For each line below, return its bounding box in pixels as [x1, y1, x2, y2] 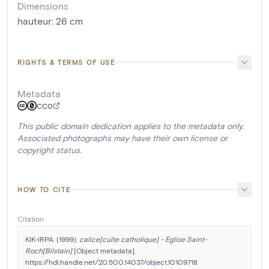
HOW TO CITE [17, 185, 71, 193]
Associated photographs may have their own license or [17, 132, 228, 143]
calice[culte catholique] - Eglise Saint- [79, 234, 207, 243]
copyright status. [17, 144, 82, 155]
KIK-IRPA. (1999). [25, 234, 79, 243]
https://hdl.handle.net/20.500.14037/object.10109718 [25, 257, 198, 266]
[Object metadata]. [72, 246, 136, 255]
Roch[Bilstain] [25, 246, 72, 255]
